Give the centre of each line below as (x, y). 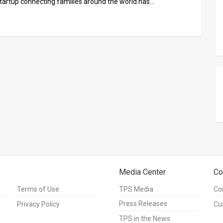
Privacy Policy (38, 204)
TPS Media (136, 189)
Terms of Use (38, 189)
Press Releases (143, 204)
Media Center (142, 172)
